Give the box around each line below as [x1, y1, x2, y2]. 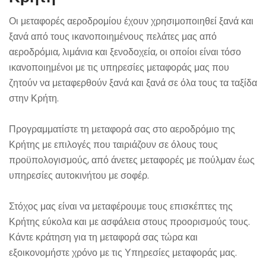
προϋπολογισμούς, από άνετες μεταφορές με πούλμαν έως [9, 153, 255, 167]
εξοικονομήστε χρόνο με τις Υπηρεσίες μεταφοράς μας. [9, 246, 237, 260]
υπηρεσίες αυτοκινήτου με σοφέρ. [9, 169, 149, 183]
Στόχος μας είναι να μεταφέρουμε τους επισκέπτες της [9, 199, 233, 214]
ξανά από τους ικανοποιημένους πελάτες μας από [9, 30, 217, 44]
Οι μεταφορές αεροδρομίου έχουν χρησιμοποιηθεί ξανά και [9, 14, 254, 28]
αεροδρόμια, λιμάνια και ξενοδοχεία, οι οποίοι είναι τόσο [9, 45, 241, 59]
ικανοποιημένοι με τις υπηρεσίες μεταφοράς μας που [9, 61, 229, 75]
